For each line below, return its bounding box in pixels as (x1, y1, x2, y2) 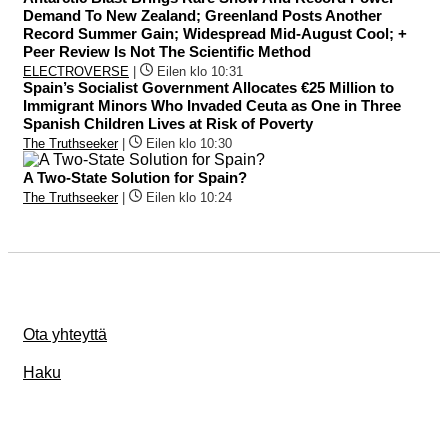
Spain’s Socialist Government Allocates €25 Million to (23, 78, 394, 96)
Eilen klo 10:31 (157, 63, 243, 79)
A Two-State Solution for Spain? (23, 168, 247, 186)
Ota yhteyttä (23, 325, 107, 343)
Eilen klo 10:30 (146, 135, 232, 151)
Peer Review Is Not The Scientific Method (23, 42, 311, 60)
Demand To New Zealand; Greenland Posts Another (23, 6, 382, 24)
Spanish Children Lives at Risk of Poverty (23, 114, 313, 132)
